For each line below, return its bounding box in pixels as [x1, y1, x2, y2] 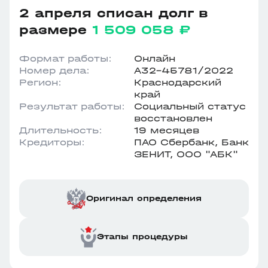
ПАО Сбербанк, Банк [134, 136, 249, 148]
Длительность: [19, 124, 102, 136]
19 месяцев [134, 124, 199, 136]
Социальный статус [134, 100, 246, 112]
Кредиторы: [19, 136, 85, 148]
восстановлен [134, 112, 212, 124]
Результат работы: [19, 100, 125, 112]
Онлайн [134, 53, 175, 64]
